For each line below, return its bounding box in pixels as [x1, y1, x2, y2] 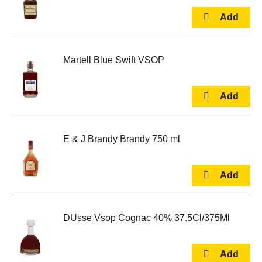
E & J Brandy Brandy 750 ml [63, 134, 180, 144]
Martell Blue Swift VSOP [63, 55, 164, 65]
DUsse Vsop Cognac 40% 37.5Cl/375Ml [63, 213, 230, 223]
